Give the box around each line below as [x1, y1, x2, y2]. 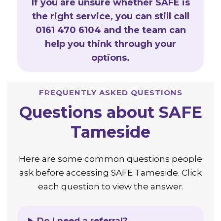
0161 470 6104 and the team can [35, 24, 186, 36]
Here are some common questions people [19, 153, 202, 164]
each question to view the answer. [37, 181, 184, 191]
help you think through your [45, 38, 176, 49]
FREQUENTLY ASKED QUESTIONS [38, 87, 183, 97]
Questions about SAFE [19, 102, 202, 122]
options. [91, 52, 130, 63]
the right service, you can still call [32, 10, 189, 22]
